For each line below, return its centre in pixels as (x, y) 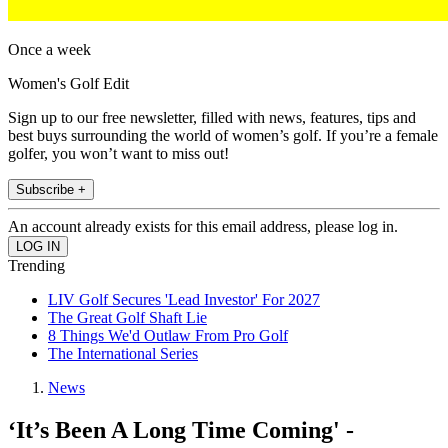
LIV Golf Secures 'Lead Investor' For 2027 (184, 300)
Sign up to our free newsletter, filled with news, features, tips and (212, 118)
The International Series (123, 354)
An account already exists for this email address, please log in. (203, 227)
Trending (36, 266)
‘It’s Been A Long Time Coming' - (181, 430)
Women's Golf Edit (68, 84)
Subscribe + (51, 190)
